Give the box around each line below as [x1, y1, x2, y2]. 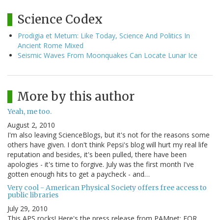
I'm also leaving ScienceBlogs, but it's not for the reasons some [7, 130, 210, 140]
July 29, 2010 [7, 204, 48, 214]
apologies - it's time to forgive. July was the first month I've [7, 160, 194, 169]
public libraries [7, 191, 58, 200]
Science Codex [17, 12, 103, 27]
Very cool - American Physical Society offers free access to [7, 183, 207, 192]
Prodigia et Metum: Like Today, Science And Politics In [18, 31, 190, 41]
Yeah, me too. [7, 107, 52, 116]
